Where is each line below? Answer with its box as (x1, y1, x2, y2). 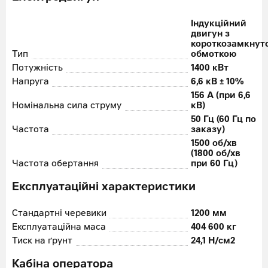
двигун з (190, 30, 230, 39)
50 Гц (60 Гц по (190, 115, 256, 124)
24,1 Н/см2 (190, 237, 235, 246)
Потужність (12, 64, 63, 73)
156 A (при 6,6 (190, 92, 251, 100)
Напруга (12, 78, 49, 87)
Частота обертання (12, 160, 99, 169)
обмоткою (190, 50, 236, 59)
